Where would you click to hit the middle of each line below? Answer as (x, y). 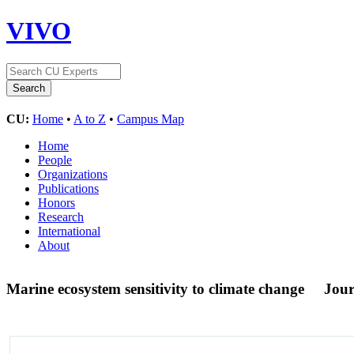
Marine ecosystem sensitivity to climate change (157, 288)
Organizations (73, 174)
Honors (56, 202)
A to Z (90, 119)
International (69, 231)
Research (61, 217)
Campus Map (151, 119)
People (55, 160)
